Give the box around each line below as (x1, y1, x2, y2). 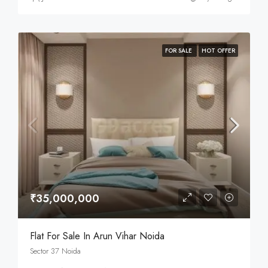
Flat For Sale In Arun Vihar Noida (30, 229, 165, 243)
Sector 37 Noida (30, 245, 81, 257)
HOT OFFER (202, 46, 235, 55)
